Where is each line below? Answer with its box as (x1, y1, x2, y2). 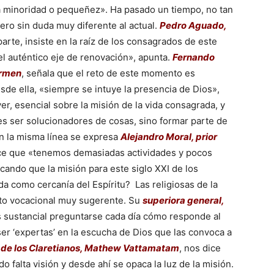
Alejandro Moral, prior (120, 131, 217, 143)
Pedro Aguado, (160, 20, 226, 31)
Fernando (172, 51, 215, 63)
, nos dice (179, 242, 221, 254)
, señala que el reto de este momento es (21, 67, 195, 79)
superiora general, (143, 194, 224, 206)
